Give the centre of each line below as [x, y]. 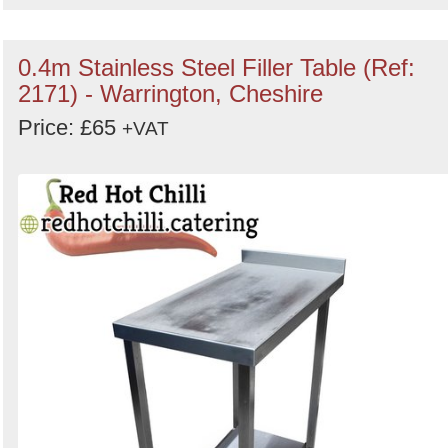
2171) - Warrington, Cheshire [170, 93]
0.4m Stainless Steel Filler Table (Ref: [216, 67]
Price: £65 [70, 127]
